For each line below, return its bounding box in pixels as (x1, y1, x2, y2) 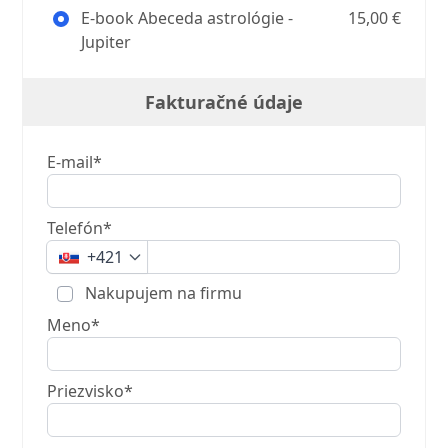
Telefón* (47, 217, 113, 239)
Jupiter (81, 31, 132, 53)
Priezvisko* (47, 380, 134, 402)
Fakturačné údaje (145, 90, 303, 114)
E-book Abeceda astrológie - (77, 7, 294, 29)
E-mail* (47, 151, 103, 173)
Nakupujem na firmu (81, 282, 243, 304)
